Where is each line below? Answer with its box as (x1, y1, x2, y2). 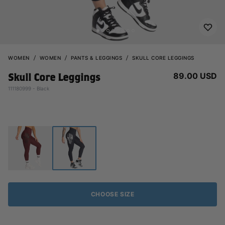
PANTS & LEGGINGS (71, 55, 122, 61)
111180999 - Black (8, 85, 49, 91)
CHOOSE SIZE (90, 190, 135, 198)
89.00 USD (173, 71, 217, 81)
